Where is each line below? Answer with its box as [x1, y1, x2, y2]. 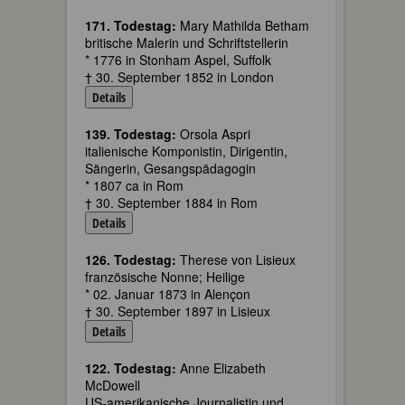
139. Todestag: [85, 125, 176, 143]
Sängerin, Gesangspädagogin [85, 159, 256, 177]
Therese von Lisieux [176, 250, 296, 268]
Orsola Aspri [176, 125, 250, 143]
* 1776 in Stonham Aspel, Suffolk [85, 51, 271, 69]
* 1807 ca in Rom [85, 176, 184, 194]
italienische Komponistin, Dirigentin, [85, 142, 287, 160]
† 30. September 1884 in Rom [85, 193, 258, 212]
